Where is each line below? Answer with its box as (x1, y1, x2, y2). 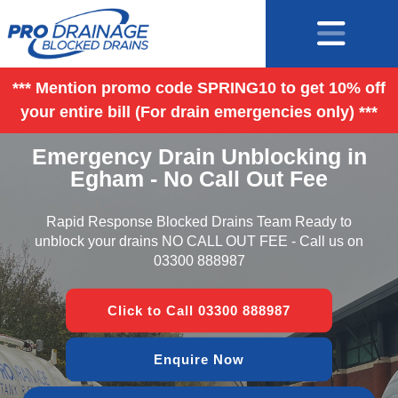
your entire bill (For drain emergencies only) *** (20, 102, 378, 121)
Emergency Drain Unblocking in (31, 143, 367, 169)
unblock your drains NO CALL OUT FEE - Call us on (35, 233, 363, 249)
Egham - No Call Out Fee (70, 165, 328, 191)
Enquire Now (154, 351, 244, 367)
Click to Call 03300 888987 (107, 302, 291, 318)
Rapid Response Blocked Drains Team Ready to (46, 213, 352, 229)
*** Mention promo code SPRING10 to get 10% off (12, 78, 386, 97)
